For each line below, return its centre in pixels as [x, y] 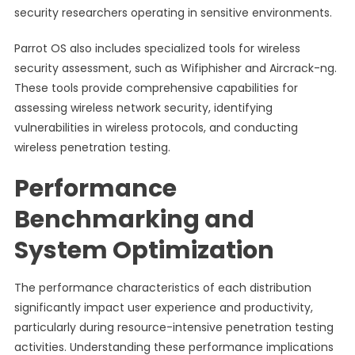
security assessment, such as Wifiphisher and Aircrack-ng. [175, 68]
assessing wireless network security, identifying [143, 108]
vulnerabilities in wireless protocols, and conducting [156, 128]
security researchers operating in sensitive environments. [173, 13]
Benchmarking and [134, 219]
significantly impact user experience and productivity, [163, 307]
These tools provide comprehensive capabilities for [156, 88]
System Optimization [144, 250]
